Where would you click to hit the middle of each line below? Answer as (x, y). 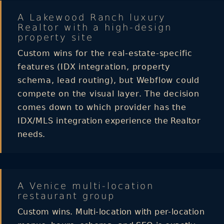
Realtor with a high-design (95, 27)
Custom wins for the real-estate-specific (105, 53)
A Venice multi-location (86, 185)
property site (55, 37)
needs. (31, 134)
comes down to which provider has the (102, 107)
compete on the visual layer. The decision (108, 93)
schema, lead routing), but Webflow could (108, 80)
